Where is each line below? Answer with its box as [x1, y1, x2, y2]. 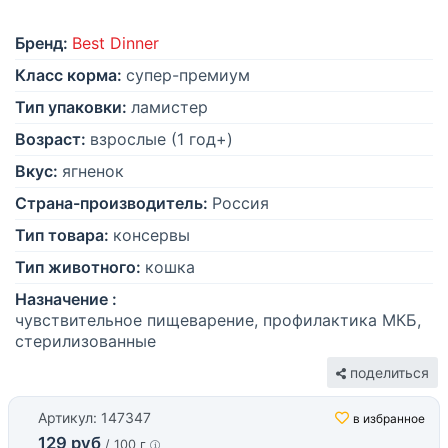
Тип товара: [15, 225, 109, 246]
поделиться [346, 364, 429, 382]
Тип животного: [15, 257, 141, 278]
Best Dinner [72, 33, 159, 54]
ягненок [62, 161, 124, 182]
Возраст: [15, 129, 86, 150]
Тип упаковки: [15, 97, 127, 118]
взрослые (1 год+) [90, 129, 233, 150]
